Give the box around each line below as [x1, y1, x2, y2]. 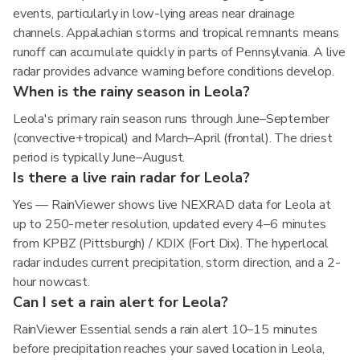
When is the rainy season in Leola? [13, 82, 250, 101]
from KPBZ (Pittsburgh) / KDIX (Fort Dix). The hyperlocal [13, 235, 329, 252]
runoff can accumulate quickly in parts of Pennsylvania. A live [13, 43, 346, 61]
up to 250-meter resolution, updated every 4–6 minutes [13, 215, 326, 233]
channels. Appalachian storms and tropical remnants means [13, 24, 339, 42]
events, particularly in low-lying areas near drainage [13, 5, 295, 22]
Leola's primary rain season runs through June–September [13, 110, 330, 128]
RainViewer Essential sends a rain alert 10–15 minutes [13, 321, 317, 338]
